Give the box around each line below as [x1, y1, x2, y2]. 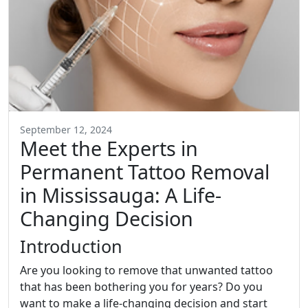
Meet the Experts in [20, 135, 198, 162]
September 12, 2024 [20, 123, 112, 137]
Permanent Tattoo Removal [20, 158, 269, 186]
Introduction [20, 234, 122, 258]
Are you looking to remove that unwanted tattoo [20, 263, 273, 278]
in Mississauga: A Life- [20, 181, 221, 209]
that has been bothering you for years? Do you [20, 279, 263, 295]
